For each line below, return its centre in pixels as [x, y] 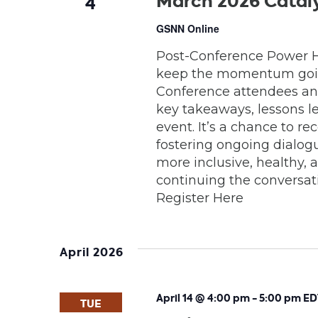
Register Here [199, 198]
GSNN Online [187, 28]
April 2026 [92, 252]
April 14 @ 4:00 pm [203, 298]
